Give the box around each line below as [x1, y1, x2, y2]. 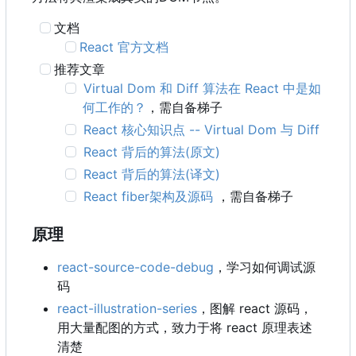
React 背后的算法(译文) [79, 166, 221, 183]
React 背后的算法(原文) [79, 144, 221, 161]
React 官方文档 [79, 39, 169, 56]
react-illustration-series [57, 300, 197, 317]
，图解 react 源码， [197, 300, 312, 317]
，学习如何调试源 [214, 259, 315, 276]
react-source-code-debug [57, 259, 214, 276]
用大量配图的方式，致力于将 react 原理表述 [57, 319, 312, 336]
